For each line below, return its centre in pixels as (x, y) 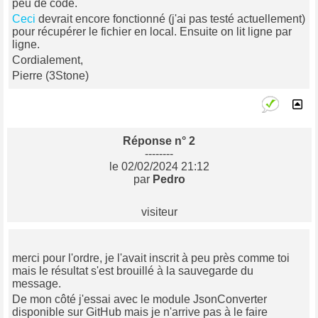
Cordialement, (48, 60)
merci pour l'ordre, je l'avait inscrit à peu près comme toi (151, 258)
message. (39, 284)
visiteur (159, 212)
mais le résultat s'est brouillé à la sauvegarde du (133, 271)
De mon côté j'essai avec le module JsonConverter (139, 300)
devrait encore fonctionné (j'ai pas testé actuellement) (170, 19)
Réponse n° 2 (159, 141)
